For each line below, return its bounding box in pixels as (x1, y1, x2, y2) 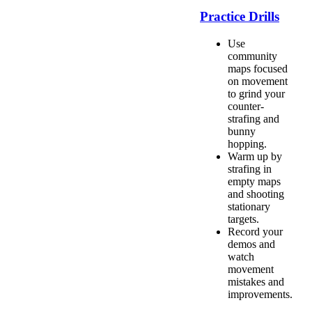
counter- (228, 100, 264, 112)
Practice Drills (200, 9, 279, 24)
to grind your (228, 87, 285, 100)
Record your (228, 225, 283, 237)
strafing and (228, 112, 279, 125)
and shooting (228, 187, 284, 200)
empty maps (228, 175, 281, 187)
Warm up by (228, 150, 282, 162)
